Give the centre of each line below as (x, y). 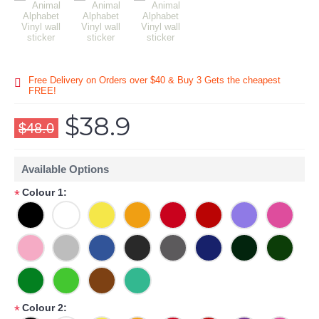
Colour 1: (45, 192)
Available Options (65, 169)
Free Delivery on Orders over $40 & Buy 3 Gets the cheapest (155, 80)
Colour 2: (45, 308)
